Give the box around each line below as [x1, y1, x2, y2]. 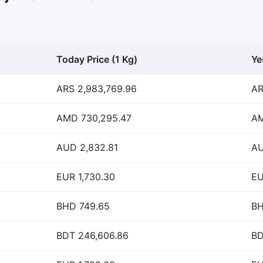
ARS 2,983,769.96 [56, 83, 137, 95]
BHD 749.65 [56, 200, 110, 212]
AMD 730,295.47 [56, 112, 131, 124]
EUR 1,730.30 [56, 171, 115, 183]
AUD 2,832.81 [56, 141, 118, 153]
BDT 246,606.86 [56, 230, 129, 241]
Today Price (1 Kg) [56, 53, 137, 65]
